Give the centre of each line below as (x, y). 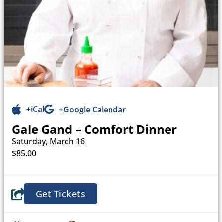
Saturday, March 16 (48, 141)
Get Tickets (60, 194)
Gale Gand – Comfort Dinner (94, 129)
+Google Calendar (92, 109)
